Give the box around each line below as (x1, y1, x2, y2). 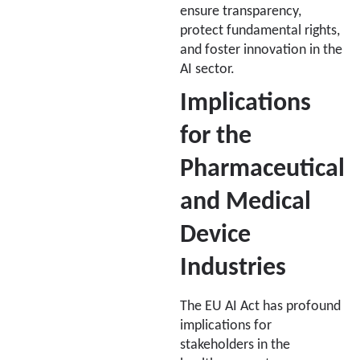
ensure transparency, (180, 5, 301, 19)
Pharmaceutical (180, 157, 345, 183)
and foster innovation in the (180, 43, 342, 58)
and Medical (180, 190, 311, 216)
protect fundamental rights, (180, 24, 340, 39)
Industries (180, 256, 286, 282)
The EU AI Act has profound (180, 300, 341, 314)
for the (180, 124, 252, 150)
